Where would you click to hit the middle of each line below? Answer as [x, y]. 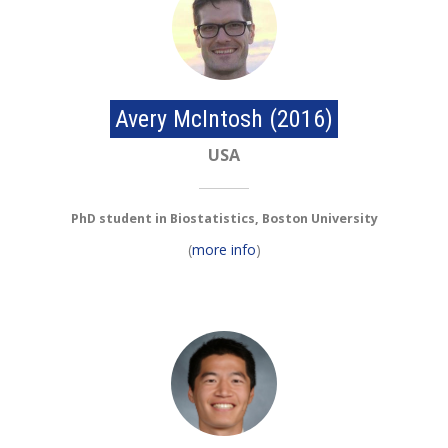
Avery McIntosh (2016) [224, 119]
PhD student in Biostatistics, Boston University [224, 219]
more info [223, 250]
